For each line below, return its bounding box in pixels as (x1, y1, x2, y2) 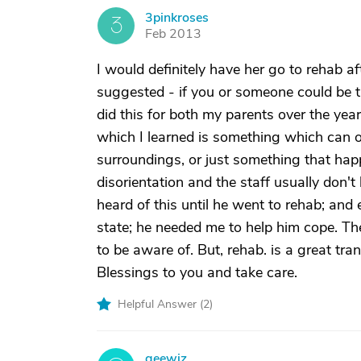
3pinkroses (145, 9, 209, 27)
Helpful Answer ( (118, 297, 203, 312)
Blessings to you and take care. (97, 263, 297, 282)
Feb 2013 (145, 25, 201, 43)
